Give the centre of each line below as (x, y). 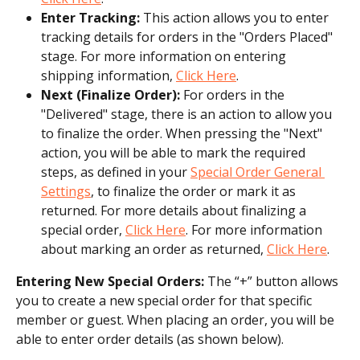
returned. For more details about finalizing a (175, 210)
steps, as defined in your (116, 172)
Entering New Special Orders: (110, 281)
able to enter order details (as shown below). (150, 339)
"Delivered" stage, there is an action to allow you (188, 114)
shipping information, (108, 75)
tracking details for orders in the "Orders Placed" (188, 37)
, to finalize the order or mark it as (195, 191)
